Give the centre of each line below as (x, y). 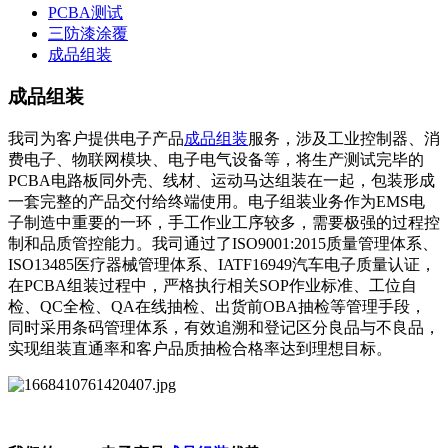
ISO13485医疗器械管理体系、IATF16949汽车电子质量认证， (222, 265)
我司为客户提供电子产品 (96, 139)
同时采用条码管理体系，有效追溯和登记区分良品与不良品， (224, 328)
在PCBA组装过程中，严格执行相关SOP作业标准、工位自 (212, 286)
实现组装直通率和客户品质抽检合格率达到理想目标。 (200, 349)
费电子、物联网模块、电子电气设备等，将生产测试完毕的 (216, 160)
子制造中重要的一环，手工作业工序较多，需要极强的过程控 (224, 223)
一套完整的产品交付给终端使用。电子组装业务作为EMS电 (216, 202)
